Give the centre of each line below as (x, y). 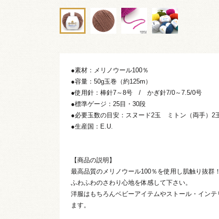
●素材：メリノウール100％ (110, 70)
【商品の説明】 (93, 160)
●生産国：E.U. (92, 126)
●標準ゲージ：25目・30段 (108, 104)
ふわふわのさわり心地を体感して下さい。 (131, 182)
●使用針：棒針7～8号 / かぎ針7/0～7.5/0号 (136, 92)
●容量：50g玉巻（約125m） (111, 81)
